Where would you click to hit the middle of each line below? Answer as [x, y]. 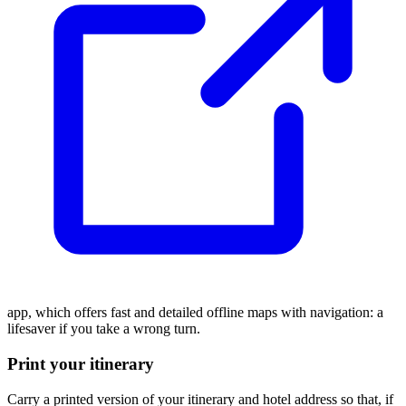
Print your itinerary [81, 364]
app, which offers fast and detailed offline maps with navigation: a [195, 313]
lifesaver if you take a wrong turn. [104, 329]
